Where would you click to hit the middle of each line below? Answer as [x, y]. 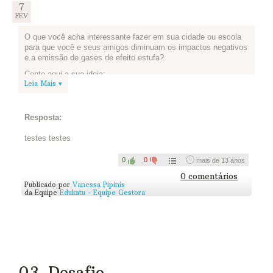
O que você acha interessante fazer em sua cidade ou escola [133, 37]
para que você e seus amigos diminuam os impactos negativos [136, 47]
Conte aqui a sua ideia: [65, 74]
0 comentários [209, 177]
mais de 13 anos [221, 160]
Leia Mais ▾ [43, 83]
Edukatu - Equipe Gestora [102, 193]
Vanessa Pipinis [99, 185]
